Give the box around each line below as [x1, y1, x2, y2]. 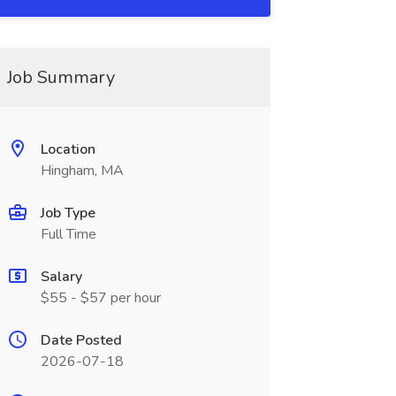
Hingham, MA [40, 161, 124, 180]
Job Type [40, 203, 95, 223]
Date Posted [40, 331, 122, 350]
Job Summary [6, 65, 115, 89]
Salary [40, 267, 82, 286]
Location [40, 140, 95, 159]
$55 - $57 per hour [40, 288, 161, 308]
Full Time [40, 225, 96, 244]
